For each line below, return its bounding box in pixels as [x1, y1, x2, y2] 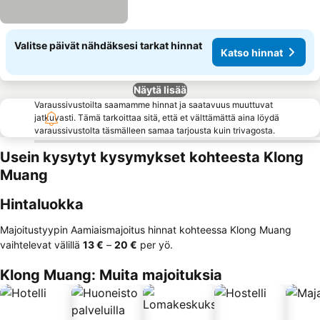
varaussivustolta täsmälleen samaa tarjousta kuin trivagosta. [34, 125, 275, 136]
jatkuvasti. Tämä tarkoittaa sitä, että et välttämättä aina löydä [34, 112, 279, 123]
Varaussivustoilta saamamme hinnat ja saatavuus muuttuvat [34, 99, 273, 110]
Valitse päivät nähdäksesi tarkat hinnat [14, 39, 202, 51]
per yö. [137, 239, 173, 251]
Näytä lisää [134, 84, 186, 96]
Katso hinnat [221, 46, 283, 59]
